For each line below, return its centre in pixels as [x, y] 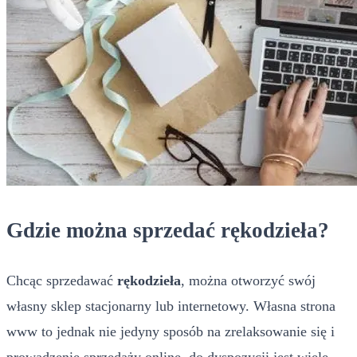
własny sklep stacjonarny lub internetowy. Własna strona [171, 306]
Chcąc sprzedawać [62, 280]
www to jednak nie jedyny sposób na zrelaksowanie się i [171, 331]
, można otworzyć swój [248, 280]
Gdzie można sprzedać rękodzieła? [168, 231]
